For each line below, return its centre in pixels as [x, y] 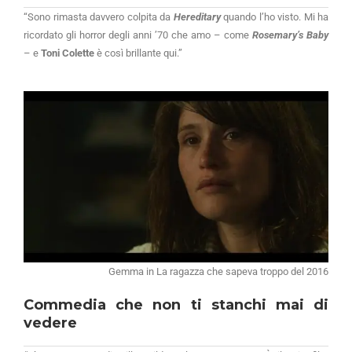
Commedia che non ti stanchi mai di [176, 305]
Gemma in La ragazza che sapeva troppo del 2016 [218, 272]
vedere [50, 323]
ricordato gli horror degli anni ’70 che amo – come [138, 35]
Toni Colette [68, 53]
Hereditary [197, 17]
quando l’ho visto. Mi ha [274, 17]
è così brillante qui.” [138, 53]
